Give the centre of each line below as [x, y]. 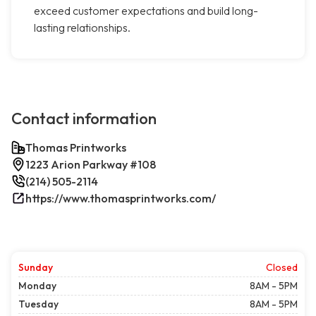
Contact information [84, 119]
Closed [282, 268]
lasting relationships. [82, 28]
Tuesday [38, 304]
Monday [37, 286]
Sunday [36, 268]
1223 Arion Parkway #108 [91, 165]
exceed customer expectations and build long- [146, 11]
